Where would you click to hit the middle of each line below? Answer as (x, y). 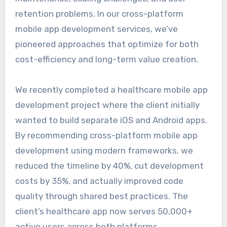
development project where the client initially (107, 105)
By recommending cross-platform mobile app (106, 135)
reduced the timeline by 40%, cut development (109, 165)
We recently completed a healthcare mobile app (111, 89)
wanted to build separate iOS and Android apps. (111, 120)
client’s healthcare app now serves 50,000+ (104, 211)
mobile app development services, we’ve (96, 29)
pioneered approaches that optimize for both (107, 44)
